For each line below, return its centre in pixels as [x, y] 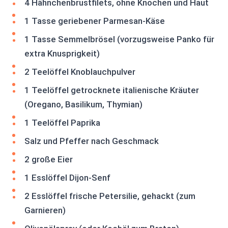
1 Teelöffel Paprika [62, 123]
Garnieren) [45, 210]
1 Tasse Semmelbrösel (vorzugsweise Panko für [119, 39]
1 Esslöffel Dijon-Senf [67, 178]
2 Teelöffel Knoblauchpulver [80, 72]
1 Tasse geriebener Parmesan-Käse [95, 21]
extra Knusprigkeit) [62, 53]
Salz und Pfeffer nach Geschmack [92, 141]
